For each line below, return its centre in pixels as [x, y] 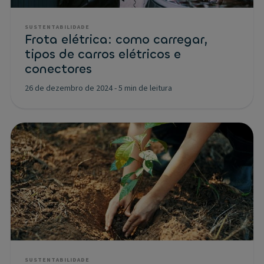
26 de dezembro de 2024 [69, 88]
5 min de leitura [145, 88]
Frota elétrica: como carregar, [116, 39]
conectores [58, 69]
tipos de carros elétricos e [103, 54]
